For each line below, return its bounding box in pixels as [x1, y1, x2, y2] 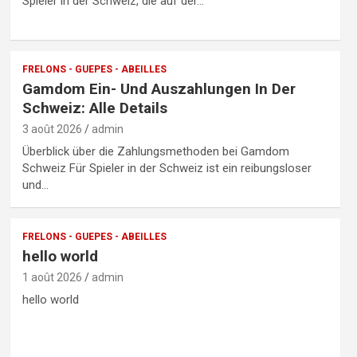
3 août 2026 [22, 122, 82, 135]
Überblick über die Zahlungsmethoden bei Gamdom [22, 143, 289, 159]
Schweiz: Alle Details [22, 98, 167, 117]
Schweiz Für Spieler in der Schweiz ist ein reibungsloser [22, 160, 312, 175]
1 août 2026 [22, 270, 82, 284]
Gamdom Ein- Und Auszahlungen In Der [22, 79, 296, 98]
